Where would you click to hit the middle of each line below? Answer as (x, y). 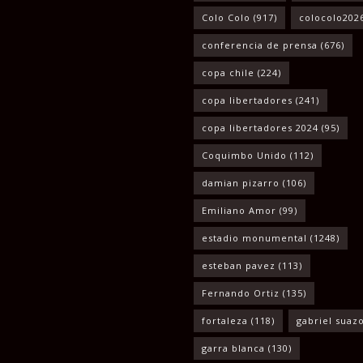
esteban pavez (239, 266)
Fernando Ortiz (241, 293)
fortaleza (225, 321)
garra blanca (233, 348)
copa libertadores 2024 (260, 128)
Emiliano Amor (239, 211)
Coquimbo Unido (244, 156)
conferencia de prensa (260, 45)
